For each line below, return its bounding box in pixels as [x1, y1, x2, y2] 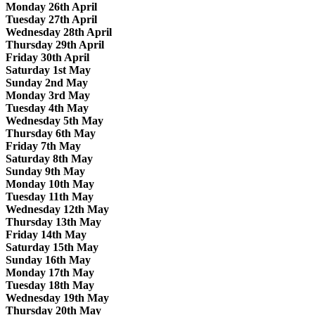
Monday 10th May [6, 177, 94, 190]
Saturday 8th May [6, 152, 93, 165]
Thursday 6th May [6, 127, 96, 139]
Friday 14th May [6, 228, 86, 240]
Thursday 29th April [6, 38, 104, 51]
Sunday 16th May [6, 253, 91, 266]
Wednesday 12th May [6, 202, 109, 215]
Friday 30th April [6, 51, 89, 63]
